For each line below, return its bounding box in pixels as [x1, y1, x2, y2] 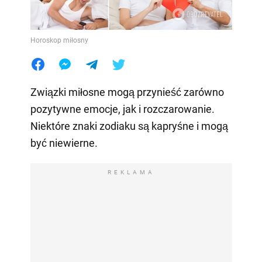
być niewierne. [30, 136, 98, 149]
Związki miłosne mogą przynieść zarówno [30, 85, 224, 98]
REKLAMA [107, 168, 155, 175]
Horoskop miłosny [30, 36, 88, 44]
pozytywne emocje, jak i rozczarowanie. [30, 102, 215, 115]
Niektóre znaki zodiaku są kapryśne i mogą [30, 119, 228, 132]
